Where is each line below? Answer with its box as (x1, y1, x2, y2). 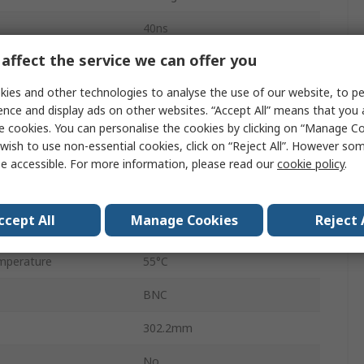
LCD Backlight (143, 54, 218, 70)
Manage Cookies (130, 210, 238, 229)
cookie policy (277, 155, 344, 171)
